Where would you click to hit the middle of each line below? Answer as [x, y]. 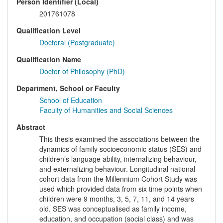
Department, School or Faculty [68, 88]
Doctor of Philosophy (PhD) [82, 71]
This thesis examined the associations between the [119, 139]
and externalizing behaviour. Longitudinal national [117, 169]
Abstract [31, 127]
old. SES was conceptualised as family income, [113, 209]
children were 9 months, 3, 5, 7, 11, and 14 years [117, 199]
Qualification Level [49, 31]
